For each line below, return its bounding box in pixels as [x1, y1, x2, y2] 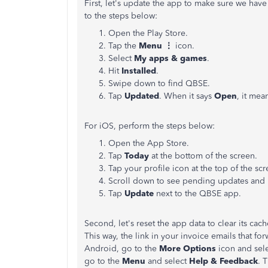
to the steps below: [84, 11, 160, 21]
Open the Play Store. [108, 28, 188, 38]
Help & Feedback [189, 256, 258, 266]
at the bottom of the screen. [151, 151, 257, 161]
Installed [121, 66, 156, 76]
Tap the [108, 41, 139, 51]
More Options [159, 243, 216, 254]
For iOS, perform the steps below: [84, 121, 217, 131]
